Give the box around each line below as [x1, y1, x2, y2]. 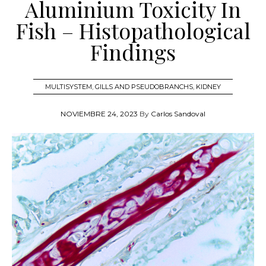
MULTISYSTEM [45, 82, 92, 91]
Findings [90, 37, 176, 66]
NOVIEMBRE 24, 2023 [61, 109, 138, 118]
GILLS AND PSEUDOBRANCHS [95, 82, 193, 91]
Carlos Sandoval [151, 109, 205, 118]
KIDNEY [196, 82, 221, 91]
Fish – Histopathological [15, 15, 251, 45]
